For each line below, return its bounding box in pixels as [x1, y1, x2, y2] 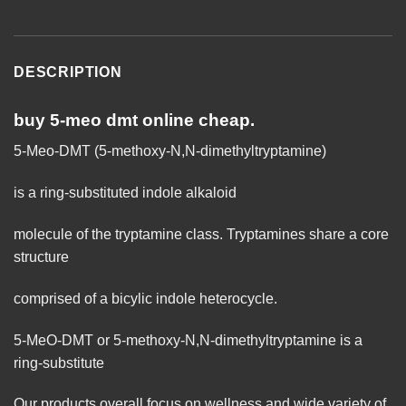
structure [14, 248, 69, 265]
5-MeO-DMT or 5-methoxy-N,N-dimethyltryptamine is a [14, 332, 362, 348]
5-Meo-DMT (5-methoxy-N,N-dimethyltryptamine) [14, 143, 326, 159]
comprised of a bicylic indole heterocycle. [14, 290, 277, 306]
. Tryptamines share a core [219, 226, 389, 242]
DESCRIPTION [14, 63, 122, 80]
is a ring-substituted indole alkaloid [14, 185, 237, 201]
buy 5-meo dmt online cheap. [14, 110, 255, 130]
